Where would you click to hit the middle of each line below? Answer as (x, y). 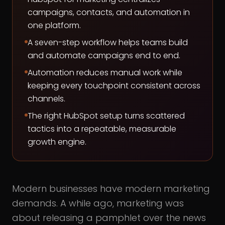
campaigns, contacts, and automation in (109, 12)
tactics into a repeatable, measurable (102, 129)
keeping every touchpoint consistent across (114, 86)
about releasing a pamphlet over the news (109, 218)
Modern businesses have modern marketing (111, 189)
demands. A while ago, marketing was (98, 203)
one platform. (54, 25)
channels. (46, 99)
